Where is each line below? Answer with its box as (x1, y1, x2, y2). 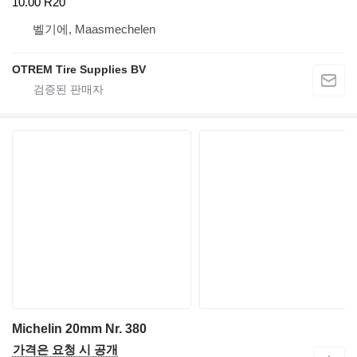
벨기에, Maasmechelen (33, 22, 155, 37)
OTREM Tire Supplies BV (12, 63, 146, 76)
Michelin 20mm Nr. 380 (12, 322, 147, 336)
